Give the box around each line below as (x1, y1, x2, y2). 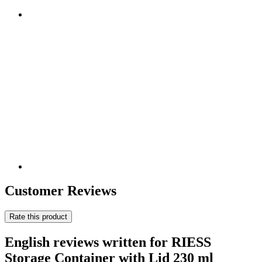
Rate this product (9, 212, 67, 222)
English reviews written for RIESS (5, 235, 211, 250)
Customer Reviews (5, 183, 116, 199)
